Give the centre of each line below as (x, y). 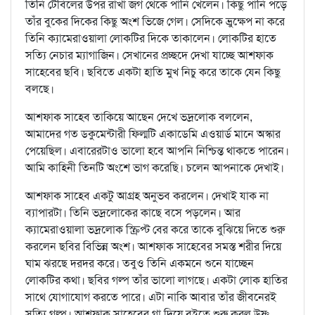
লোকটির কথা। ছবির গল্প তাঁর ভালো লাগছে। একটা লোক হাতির (156, 281)
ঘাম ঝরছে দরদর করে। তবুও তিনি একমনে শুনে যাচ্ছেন (140, 264)
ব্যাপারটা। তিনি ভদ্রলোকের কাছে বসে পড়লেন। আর (133, 213)
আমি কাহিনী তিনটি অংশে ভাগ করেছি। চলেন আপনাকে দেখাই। (155, 168)
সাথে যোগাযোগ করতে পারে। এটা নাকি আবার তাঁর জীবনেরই (151, 297)
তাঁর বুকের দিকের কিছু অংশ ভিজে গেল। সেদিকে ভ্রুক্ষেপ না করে (155, 22)
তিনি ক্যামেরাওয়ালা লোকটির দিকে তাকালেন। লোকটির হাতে (151, 39)
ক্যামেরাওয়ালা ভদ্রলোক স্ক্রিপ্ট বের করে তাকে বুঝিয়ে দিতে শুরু (155, 230)
